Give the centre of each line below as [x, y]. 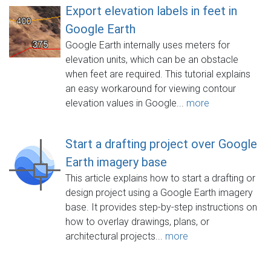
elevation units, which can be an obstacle [152, 59]
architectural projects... [115, 236]
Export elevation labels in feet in [151, 11]
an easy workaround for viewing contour [151, 88]
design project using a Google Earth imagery [159, 192]
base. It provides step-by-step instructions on [161, 207]
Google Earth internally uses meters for [148, 45]
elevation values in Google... [126, 103]
